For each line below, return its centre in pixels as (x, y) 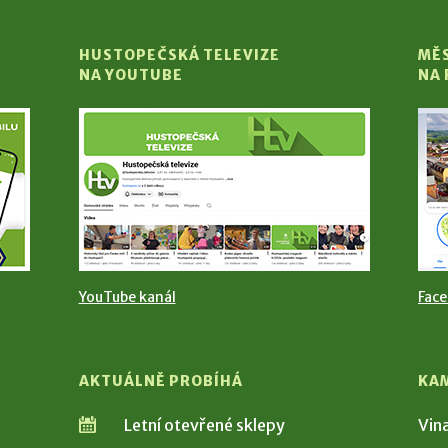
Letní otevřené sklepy (204, 425)
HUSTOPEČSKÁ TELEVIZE (179, 55)
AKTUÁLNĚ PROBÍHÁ (160, 381)
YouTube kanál (127, 297)
